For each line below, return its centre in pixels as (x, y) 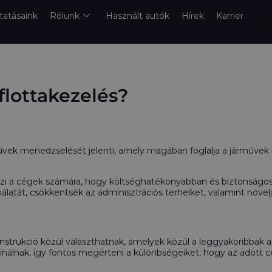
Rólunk (64, 16)
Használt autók (137, 16)
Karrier (229, 16)
